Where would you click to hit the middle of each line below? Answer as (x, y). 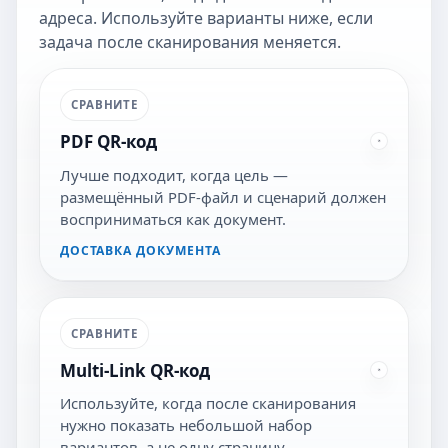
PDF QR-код (108, 142)
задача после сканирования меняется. (189, 41)
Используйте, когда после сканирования (207, 403)
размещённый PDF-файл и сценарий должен (222, 196)
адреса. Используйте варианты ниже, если (205, 17)
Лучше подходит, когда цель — (173, 174)
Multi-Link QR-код (134, 370)
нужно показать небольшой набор (185, 425)
